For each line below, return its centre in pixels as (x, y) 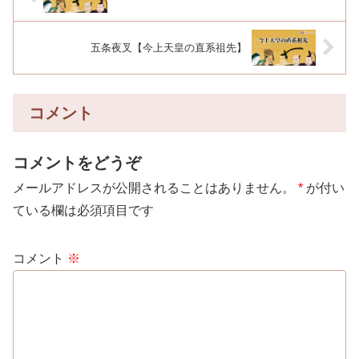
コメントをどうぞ (77, 162)
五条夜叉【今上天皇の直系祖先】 (168, 47)
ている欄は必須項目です (83, 210)
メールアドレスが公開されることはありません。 (154, 188)
